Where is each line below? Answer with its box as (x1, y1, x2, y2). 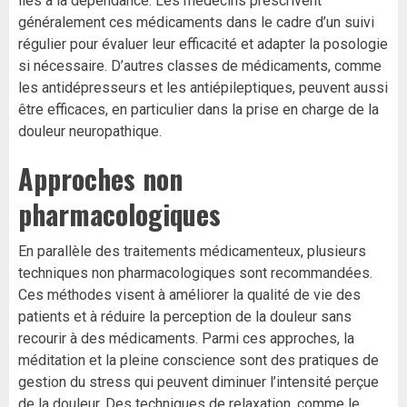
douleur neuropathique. (18, 123, 162, 141)
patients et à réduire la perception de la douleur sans (18, 308, 352, 326)
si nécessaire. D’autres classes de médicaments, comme (18, 57, 382, 75)
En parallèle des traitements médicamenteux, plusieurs (18, 243, 366, 261)
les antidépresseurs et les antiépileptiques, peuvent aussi (18, 79, 388, 97)
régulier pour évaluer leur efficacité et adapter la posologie (18, 35, 388, 54)
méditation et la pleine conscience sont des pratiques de (18, 352, 379, 370)
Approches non (18, 158, 183, 200)
